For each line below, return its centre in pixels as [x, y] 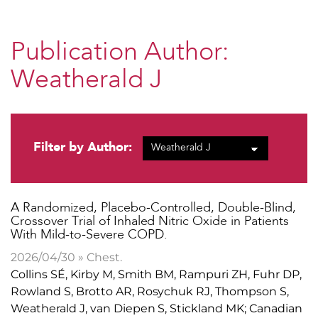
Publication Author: [120, 53]
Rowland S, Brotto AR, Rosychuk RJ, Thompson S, [150, 291]
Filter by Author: [83, 146]
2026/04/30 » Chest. [66, 257]
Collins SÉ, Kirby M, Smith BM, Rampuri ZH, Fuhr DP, [156, 274]
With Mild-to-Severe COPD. [89, 235]
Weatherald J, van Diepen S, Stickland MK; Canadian [157, 308]
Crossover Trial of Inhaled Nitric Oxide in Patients [150, 221]
